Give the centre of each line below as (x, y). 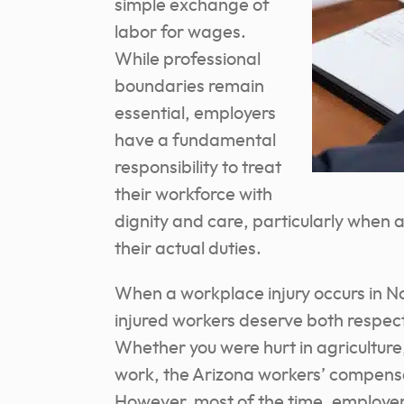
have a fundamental (195, 141)
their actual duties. (188, 249)
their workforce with (193, 195)
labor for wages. (180, 33)
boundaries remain (189, 87)
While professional (188, 60)
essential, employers (195, 114)
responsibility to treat (198, 168)
